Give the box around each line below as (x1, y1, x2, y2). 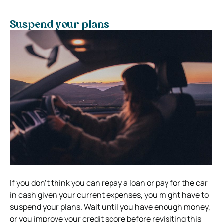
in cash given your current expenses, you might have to (10, 189, 209, 200)
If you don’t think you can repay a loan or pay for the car (10, 177, 208, 188)
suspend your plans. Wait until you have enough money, (10, 201, 210, 212)
